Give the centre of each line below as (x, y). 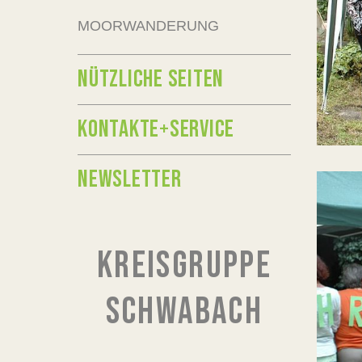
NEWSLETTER (130, 179)
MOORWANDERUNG (148, 26)
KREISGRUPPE (184, 266)
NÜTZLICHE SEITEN (151, 79)
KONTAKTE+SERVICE (156, 129)
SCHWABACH (184, 312)
